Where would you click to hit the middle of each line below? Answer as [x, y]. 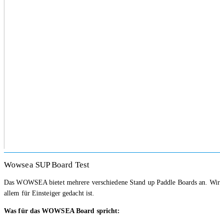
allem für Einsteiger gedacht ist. [49, 193]
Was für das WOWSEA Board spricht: [62, 211]
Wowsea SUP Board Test [47, 165]
